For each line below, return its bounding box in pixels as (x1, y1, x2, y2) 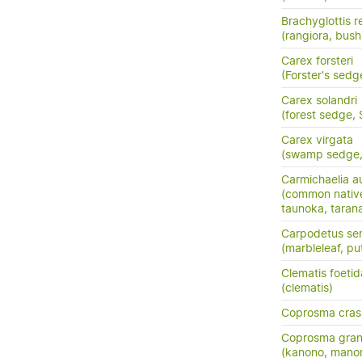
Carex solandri (281, 93, 357, 107)
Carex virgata (281, 133, 353, 147)
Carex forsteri (281, 53, 353, 68)
